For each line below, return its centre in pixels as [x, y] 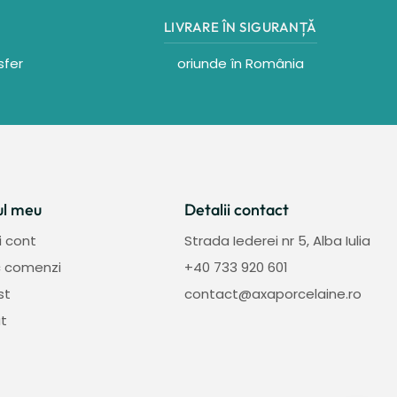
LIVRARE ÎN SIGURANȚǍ [240, 27]
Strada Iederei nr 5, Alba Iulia [277, 241]
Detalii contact [237, 210]
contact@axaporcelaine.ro [273, 294]
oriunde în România [240, 63]
